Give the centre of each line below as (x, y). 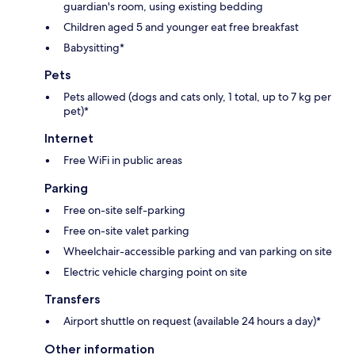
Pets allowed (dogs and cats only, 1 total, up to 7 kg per (197, 96)
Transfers (72, 299)
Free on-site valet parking (126, 230)
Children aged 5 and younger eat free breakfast (181, 27)
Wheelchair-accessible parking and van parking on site (198, 251)
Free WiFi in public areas (123, 160)
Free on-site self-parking (124, 210)
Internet (69, 138)
